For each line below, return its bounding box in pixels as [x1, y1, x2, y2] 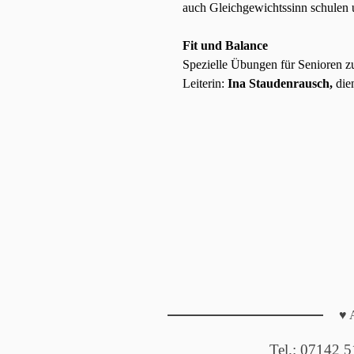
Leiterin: [183, 77, 225, 90]
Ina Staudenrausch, [228, 77, 333, 90]
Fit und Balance [183, 39, 269, 52]
